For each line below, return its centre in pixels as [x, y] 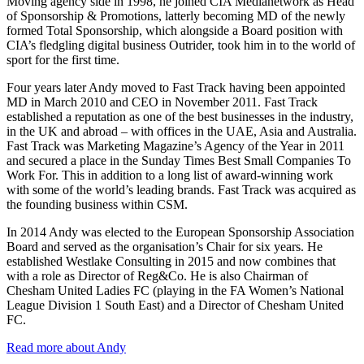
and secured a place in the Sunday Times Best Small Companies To [179, 160]
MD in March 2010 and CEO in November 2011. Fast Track [162, 102]
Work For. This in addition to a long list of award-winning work [170, 175]
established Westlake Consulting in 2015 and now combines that [171, 261]
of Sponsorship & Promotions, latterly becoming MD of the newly [176, 15]
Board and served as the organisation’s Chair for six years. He [165, 246]
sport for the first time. [63, 59]
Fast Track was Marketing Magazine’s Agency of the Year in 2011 [175, 145]
